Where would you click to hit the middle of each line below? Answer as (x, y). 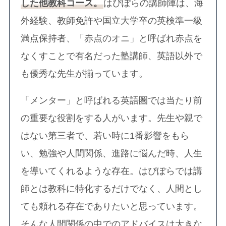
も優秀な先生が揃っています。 (84, 73)
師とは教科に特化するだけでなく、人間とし (112, 188)
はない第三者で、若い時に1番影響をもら (105, 135)
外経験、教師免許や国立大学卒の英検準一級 (112, 20)
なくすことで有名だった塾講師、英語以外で (112, 56)
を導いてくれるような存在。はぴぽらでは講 (112, 171)
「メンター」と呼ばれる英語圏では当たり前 (112, 100)
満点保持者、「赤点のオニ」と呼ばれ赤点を (112, 38)
